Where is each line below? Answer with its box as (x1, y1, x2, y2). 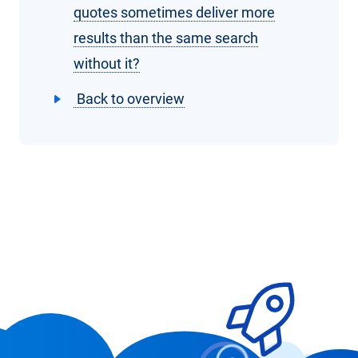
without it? (74, 55, 140, 73)
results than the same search (74, 30, 258, 47)
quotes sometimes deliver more (74, 4, 275, 22)
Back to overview (74, 90, 185, 108)
